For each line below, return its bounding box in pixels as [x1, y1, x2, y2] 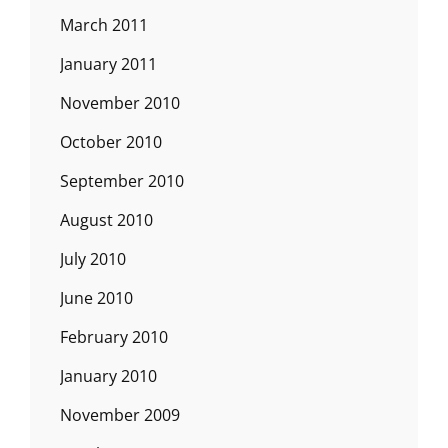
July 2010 [60, 247, 126, 270]
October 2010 [60, 130, 162, 153]
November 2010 [60, 91, 180, 114]
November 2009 [60, 403, 180, 426]
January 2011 [60, 52, 157, 75]
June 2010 [60, 286, 133, 309]
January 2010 [60, 364, 157, 387]
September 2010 [60, 169, 184, 192]
